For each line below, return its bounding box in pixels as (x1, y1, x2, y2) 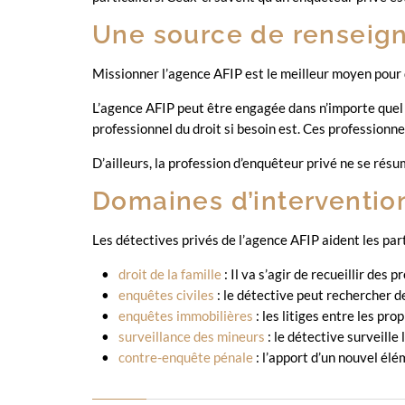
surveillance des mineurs (118, 328, 265, 344)
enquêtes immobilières (118, 307, 253, 324)
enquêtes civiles (118, 287, 214, 303)
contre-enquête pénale (118, 349, 253, 365)
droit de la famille (118, 266, 221, 282)
